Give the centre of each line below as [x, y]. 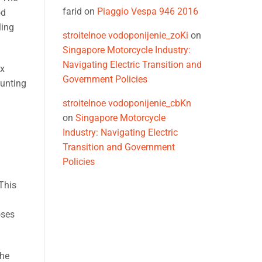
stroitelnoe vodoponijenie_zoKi [125, 36]
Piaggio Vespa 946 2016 [148, 12]
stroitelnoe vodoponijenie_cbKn [127, 104]
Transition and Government [119, 147]
